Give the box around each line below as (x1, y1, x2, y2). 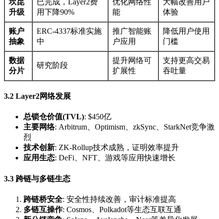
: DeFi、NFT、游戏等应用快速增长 (55, 153, 175, 162)
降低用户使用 (163, 26, 210, 35)
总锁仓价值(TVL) (23, 112, 84, 121)
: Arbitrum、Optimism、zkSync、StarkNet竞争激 (55, 123, 215, 131)
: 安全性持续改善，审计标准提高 (63, 195, 176, 203)
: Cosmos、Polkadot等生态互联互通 (63, 205, 181, 214)
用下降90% (37, 7, 74, 16)
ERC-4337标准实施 (37, 26, 102, 35)
